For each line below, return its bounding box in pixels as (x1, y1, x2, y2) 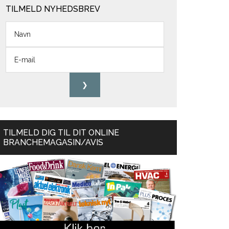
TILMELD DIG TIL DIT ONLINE (3, 128, 119, 138)
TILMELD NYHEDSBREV (6, 4, 100, 14)
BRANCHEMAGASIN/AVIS (3, 138, 103, 147)
